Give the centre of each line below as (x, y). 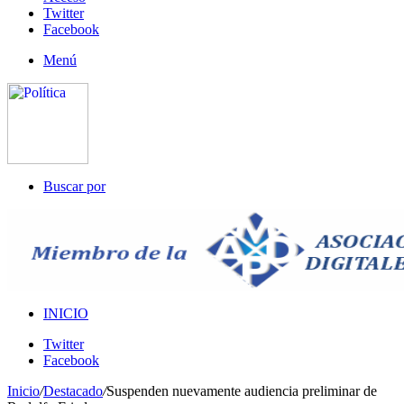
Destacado (73, 391)
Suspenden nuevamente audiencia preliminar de (242, 391)
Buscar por (74, 186)
